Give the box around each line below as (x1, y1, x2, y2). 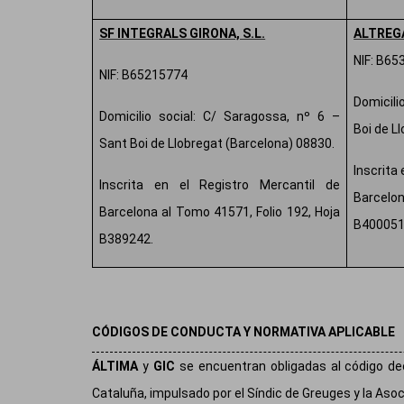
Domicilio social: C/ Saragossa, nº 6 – (99, 109, 340, 124)
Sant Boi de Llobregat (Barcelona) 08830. (99, 136, 335, 151)
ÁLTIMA (92, 359, 142, 374)
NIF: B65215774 (99, 68, 188, 83)
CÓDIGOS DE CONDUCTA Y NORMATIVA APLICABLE (92, 325, 395, 340)
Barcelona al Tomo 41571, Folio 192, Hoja (99, 205, 340, 220)
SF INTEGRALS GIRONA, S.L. (99, 26, 266, 41)
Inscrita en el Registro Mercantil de (99, 178, 340, 193)
